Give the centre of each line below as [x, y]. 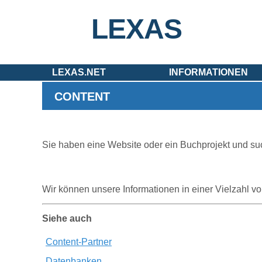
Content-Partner [79, 242]
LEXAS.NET [79, 72]
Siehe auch [67, 218]
